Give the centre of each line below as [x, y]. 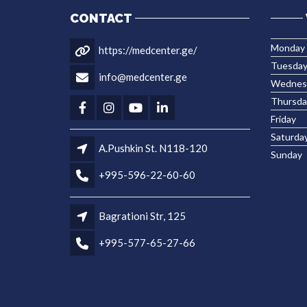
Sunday [286, 155]
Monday [287, 48]
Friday [283, 119]
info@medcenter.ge [143, 76]
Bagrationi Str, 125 [142, 216]
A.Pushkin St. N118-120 [153, 148]
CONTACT [101, 19]
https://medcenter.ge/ [148, 50]
